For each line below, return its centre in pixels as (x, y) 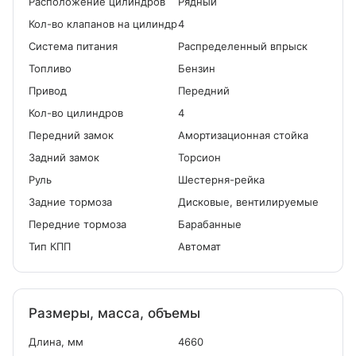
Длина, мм (56, 342)
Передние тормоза (77, 224)
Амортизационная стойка (243, 135)
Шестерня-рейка (221, 180)
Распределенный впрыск (243, 46)
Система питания (73, 46)
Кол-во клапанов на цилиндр (103, 24)
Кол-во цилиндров (76, 113)
